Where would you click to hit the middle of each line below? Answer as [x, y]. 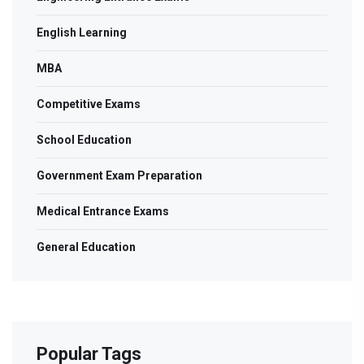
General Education [86, 247]
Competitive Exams [89, 104]
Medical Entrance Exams [103, 212]
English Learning [82, 33]
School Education [84, 140]
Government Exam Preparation [119, 176]
